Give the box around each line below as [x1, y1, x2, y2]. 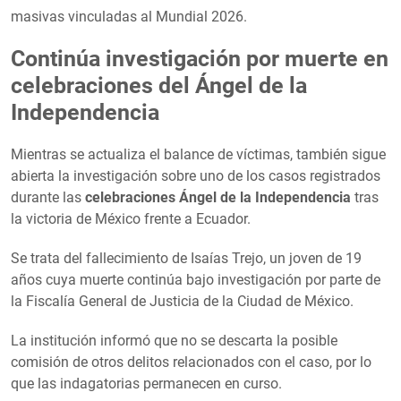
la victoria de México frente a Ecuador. [11, 209, 251, 227]
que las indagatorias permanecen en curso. [11, 374, 282, 392]
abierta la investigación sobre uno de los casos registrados [11, 166, 380, 184]
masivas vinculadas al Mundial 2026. [11, 7, 247, 25]
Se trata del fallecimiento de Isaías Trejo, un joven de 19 [11, 249, 362, 267]
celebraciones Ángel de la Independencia [85, 188, 351, 206]
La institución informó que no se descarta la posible [11, 331, 337, 349]
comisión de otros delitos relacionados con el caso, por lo [11, 353, 371, 371]
